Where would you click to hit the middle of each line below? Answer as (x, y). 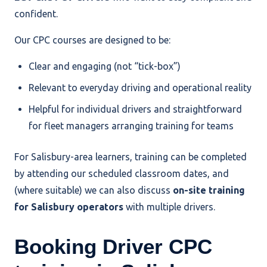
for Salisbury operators (69, 207)
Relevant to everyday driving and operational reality (140, 88)
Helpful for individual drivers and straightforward (135, 109)
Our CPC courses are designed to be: (92, 40)
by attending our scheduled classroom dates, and (122, 174)
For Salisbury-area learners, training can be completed (131, 157)
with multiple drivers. (169, 207)
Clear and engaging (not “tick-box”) (105, 66)
